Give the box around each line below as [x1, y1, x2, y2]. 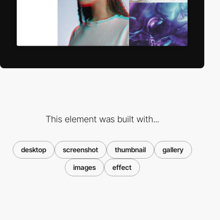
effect [112, 163, 132, 171]
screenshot [62, 145, 98, 154]
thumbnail [114, 145, 146, 154]
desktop [21, 145, 46, 154]
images [73, 163, 96, 171]
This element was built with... [45, 113, 159, 124]
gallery [162, 145, 184, 154]
